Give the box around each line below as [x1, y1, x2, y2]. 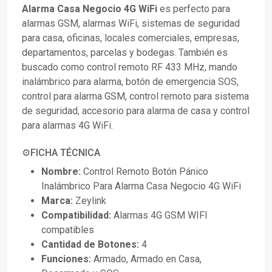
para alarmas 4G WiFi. [22, 120, 113, 132]
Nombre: [41, 166, 81, 178]
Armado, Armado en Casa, [91, 253, 202, 265]
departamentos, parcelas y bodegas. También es [22, 47, 228, 59]
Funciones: [41, 253, 91, 265]
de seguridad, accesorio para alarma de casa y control [22, 105, 250, 117]
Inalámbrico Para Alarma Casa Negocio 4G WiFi [41, 180, 241, 192]
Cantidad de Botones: [41, 239, 139, 251]
